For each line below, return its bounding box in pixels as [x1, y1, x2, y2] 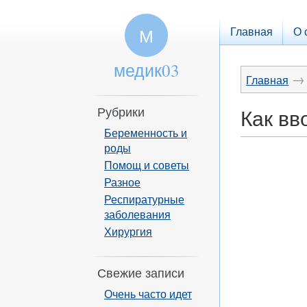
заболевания [104, 206, 171, 222]
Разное [104, 174, 140, 190]
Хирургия [104, 223, 152, 239]
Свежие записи [97, 265, 184, 281]
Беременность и [104, 125, 187, 140]
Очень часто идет [104, 286, 192, 302]
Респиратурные [104, 191, 184, 207]
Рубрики [97, 103, 145, 120]
